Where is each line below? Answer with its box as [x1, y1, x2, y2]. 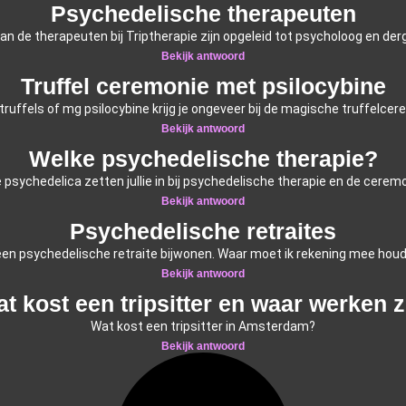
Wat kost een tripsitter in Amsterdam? [91, 318, 315, 333]
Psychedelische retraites [70, 217, 336, 244]
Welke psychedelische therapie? [28, 145, 378, 171]
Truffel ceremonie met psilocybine [20, 72, 386, 99]
